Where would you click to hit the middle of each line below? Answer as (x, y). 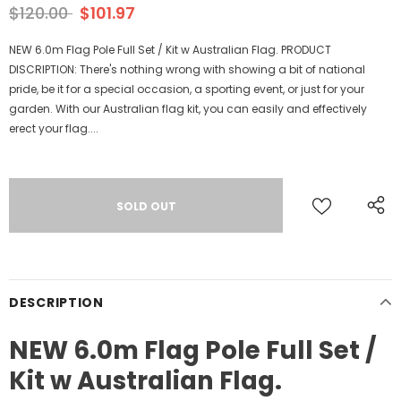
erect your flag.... (54, 129)
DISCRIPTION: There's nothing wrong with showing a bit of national (187, 70)
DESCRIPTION (56, 303)
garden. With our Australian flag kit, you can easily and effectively (188, 109)
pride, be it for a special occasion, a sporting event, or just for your (187, 90)
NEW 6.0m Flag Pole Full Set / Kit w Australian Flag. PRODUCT (170, 50)
